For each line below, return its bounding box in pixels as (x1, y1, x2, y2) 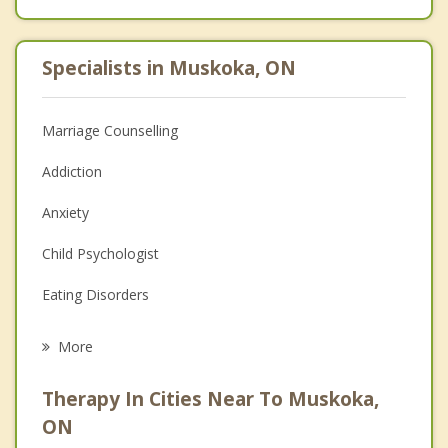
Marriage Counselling (42, 121, 178, 141)
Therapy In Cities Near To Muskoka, (42, 386, 379, 413)
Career (42, 326, 85, 346)
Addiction (42, 162, 102, 182)
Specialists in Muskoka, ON (42, 55, 296, 82)
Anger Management (42, 408, 171, 428)
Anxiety (42, 203, 89, 223)
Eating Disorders (42, 285, 149, 305)
